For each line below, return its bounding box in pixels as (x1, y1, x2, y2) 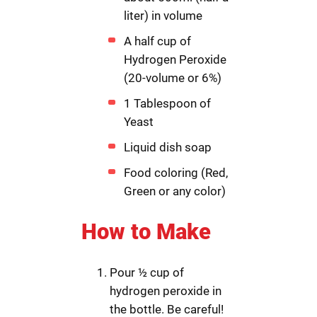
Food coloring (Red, (124, 166, 229, 180)
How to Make (81, 218, 212, 245)
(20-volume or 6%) (124, 71, 222, 86)
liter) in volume (124, 8, 203, 23)
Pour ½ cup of (110, 265, 185, 279)
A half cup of (124, 34, 192, 49)
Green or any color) (124, 184, 226, 199)
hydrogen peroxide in (110, 283, 222, 298)
